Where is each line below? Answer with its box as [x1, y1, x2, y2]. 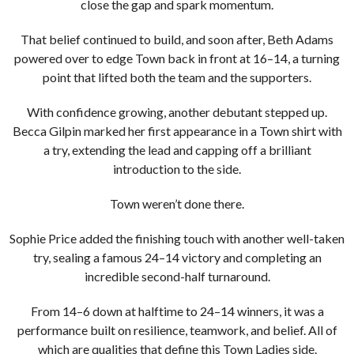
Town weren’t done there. [110, 196, 244, 211]
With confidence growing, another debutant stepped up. [27, 104, 327, 119]
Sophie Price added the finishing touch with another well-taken [9, 231, 345, 246]
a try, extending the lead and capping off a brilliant [43, 142, 311, 157]
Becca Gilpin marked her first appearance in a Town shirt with [12, 123, 342, 138]
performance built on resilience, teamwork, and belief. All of [17, 322, 337, 337]
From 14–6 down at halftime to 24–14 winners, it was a [30, 303, 324, 318]
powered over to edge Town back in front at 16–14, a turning [14, 51, 340, 66]
